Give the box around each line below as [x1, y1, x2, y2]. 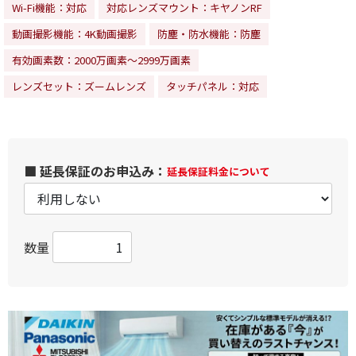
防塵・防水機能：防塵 [157, 26, 261, 42]
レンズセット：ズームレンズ [12, 79, 146, 95]
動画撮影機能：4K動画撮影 [12, 26, 137, 42]
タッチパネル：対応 [166, 79, 259, 95]
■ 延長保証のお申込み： [24, 161, 167, 181]
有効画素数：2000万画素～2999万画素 [12, 52, 191, 68]
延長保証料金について [167, 164, 270, 180]
